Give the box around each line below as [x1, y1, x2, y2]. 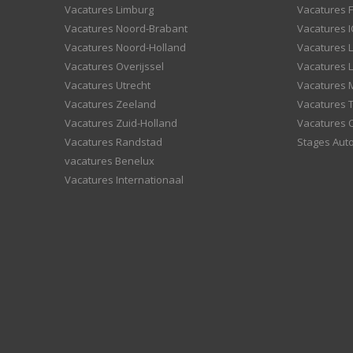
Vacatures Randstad [65, 135, 162, 149]
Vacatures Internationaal [65, 173, 184, 187]
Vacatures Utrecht [65, 78, 150, 92]
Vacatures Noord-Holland [65, 40, 186, 54]
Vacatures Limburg [65, 2, 154, 17]
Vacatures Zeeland [65, 97, 156, 111]
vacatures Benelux [65, 154, 154, 168]
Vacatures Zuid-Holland [65, 116, 177, 130]
